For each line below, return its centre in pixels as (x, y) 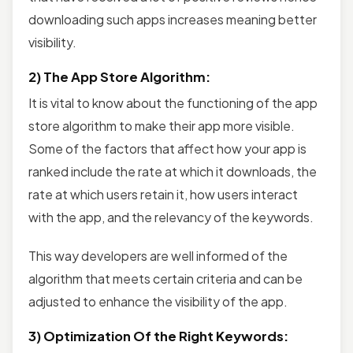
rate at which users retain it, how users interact (163, 194)
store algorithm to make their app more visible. (162, 125)
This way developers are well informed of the (158, 255)
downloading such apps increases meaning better (173, 19)
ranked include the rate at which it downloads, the (173, 171)
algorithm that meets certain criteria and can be (165, 278)
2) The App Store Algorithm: (119, 76)
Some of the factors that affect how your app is (167, 148)
